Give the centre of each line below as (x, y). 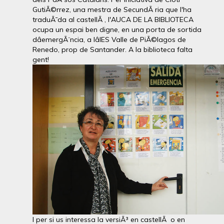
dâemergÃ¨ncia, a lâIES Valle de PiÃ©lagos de (109, 39)
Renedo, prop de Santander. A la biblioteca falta (112, 49)
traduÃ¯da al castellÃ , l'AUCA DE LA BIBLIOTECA (113, 19)
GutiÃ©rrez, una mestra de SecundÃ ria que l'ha (112, 9)
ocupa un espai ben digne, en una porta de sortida (117, 29)
